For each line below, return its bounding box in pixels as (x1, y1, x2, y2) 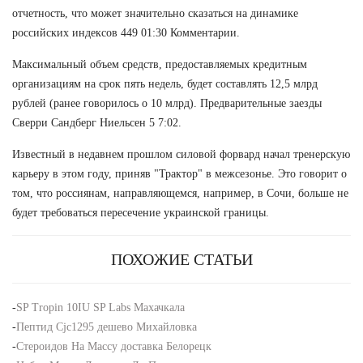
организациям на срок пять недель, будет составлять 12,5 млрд (12, 77, 318, 90)
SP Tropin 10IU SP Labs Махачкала (16, 301, 185, 314)
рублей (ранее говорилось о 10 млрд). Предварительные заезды (12, 96, 322, 109)
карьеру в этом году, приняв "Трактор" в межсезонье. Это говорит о (12, 167, 347, 180)
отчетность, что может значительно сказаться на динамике (12, 6, 298, 19)
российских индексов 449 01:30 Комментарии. (12, 26, 240, 39)
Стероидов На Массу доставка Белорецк (16, 340, 211, 352)
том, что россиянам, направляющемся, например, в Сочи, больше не (12, 186, 348, 199)
